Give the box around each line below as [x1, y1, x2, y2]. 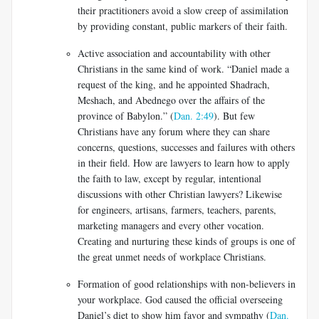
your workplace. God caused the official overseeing [78, 292, 283, 306]
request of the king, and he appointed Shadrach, [78, 77, 270, 91]
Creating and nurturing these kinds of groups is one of [78, 234, 296, 248]
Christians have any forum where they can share [78, 124, 270, 138]
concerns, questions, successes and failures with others [78, 140, 295, 154]
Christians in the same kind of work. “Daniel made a [78, 61, 289, 75]
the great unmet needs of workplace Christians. [78, 249, 266, 263]
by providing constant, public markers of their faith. [78, 19, 288, 33]
